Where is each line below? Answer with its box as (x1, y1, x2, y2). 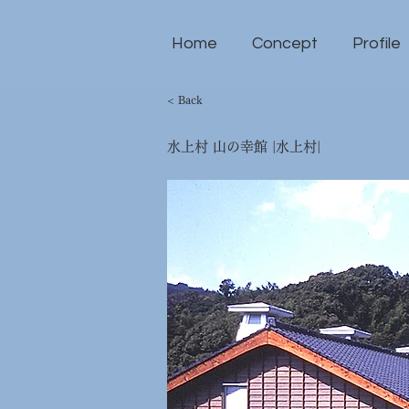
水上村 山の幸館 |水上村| (167, 140, 320, 153)
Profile (352, 35, 401, 52)
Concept (252, 35, 318, 52)
